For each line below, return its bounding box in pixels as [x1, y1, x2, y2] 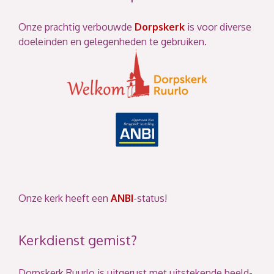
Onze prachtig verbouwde [18, 20, 135, 33]
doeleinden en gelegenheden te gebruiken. [18, 35, 207, 48]
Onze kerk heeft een [18, 191, 111, 204]
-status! [133, 191, 167, 204]
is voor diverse [185, 20, 251, 33]
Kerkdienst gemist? [18, 231, 137, 248]
